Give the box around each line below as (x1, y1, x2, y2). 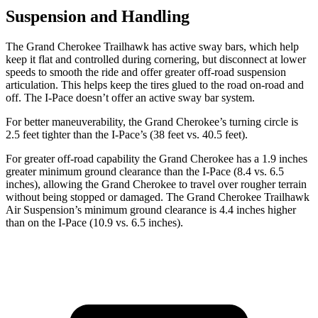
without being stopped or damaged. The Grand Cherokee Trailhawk (6, 190, 309, 203)
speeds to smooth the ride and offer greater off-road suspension (6, 65, 286, 78)
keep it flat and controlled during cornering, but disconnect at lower (6, 53, 306, 65)
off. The (6, 91, 45, 104)
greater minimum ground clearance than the (6, 165, 202, 177)
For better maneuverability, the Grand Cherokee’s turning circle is (6, 115, 298, 128)
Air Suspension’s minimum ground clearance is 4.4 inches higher (6, 203, 296, 216)
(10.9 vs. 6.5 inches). (87, 216, 183, 229)
